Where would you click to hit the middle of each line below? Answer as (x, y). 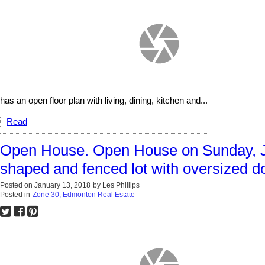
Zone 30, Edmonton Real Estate (84, 194)
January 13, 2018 (62, 185)
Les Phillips (121, 185)
